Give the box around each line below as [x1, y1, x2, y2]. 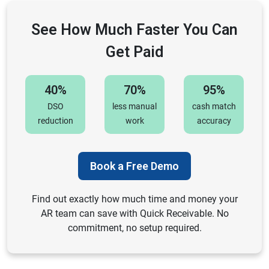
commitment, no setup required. [67, 222, 202, 234]
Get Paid [106, 43, 163, 61]
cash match [192, 101, 236, 112]
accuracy [196, 116, 231, 126]
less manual [112, 101, 157, 112]
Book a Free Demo [90, 160, 179, 173]
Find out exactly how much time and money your [31, 193, 238, 205]
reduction [37, 116, 73, 126]
